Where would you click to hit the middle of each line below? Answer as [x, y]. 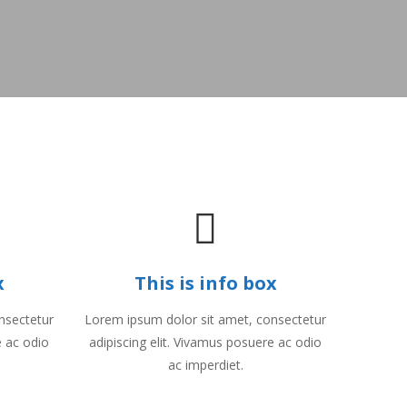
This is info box [205, 283]
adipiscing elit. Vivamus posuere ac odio [205, 342]
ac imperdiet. [205, 365]
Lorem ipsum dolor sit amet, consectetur [205, 319]
